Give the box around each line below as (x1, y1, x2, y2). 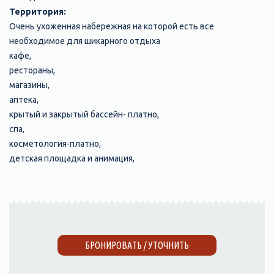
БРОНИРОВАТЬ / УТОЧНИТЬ (85, 240, 189, 251)
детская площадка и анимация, (9, 154, 135, 164)
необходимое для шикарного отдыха (9, 36, 160, 46)
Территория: (9, 7, 68, 17)
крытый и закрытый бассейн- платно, (9, 109, 159, 120)
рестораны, (9, 65, 55, 76)
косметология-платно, (9, 139, 101, 149)
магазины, (9, 80, 50, 91)
